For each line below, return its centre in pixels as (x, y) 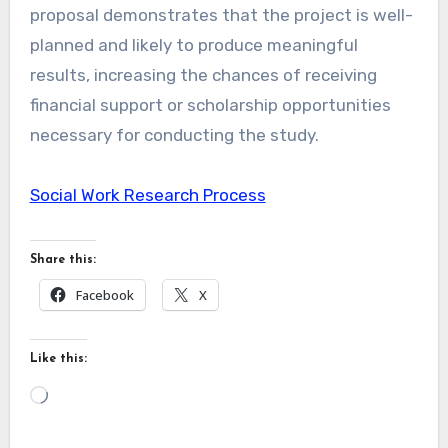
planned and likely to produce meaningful (193, 44)
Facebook (104, 294)
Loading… (83, 391)
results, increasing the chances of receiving (203, 74)
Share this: (62, 259)
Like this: (58, 358)
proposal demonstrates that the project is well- (221, 14)
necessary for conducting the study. (174, 134)
